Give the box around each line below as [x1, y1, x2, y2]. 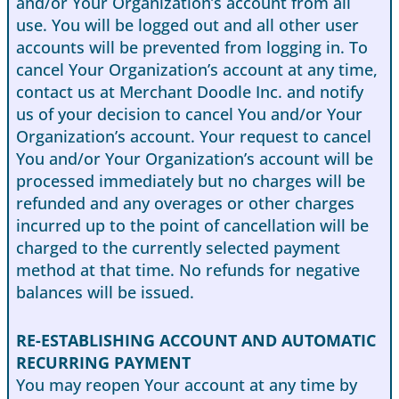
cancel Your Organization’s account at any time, [16, 59, 378, 81]
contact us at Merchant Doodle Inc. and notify [16, 81, 363, 103]
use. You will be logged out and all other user [16, 14, 359, 37]
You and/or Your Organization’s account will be [16, 148, 373, 170]
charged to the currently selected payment [16, 237, 340, 259]
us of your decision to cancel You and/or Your [16, 103, 362, 126]
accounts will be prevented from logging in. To [16, 37, 368, 59]
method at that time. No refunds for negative [16, 259, 360, 281]
